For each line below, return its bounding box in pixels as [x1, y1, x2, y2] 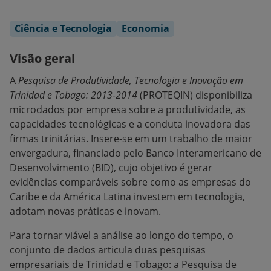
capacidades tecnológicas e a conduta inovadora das [10, 117, 250, 131]
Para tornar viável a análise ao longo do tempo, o [10, 229, 233, 242]
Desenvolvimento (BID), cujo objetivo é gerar [10, 161, 212, 174]
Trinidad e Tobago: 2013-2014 [10, 88, 137, 102]
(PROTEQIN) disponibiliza [137, 88, 252, 102]
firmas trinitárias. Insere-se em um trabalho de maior [10, 132, 252, 145]
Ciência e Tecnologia [15, 22, 112, 35]
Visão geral [10, 50, 75, 67]
